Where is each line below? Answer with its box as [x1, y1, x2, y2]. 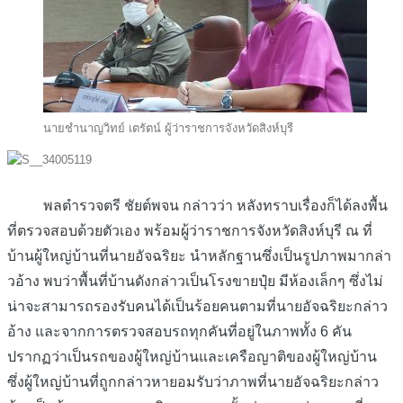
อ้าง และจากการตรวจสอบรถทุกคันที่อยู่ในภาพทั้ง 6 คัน [7, 324, 352, 340]
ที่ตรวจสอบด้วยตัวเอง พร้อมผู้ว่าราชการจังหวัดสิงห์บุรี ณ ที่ [7, 223, 372, 239]
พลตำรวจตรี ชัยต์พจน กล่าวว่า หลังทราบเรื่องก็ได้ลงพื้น [7, 198, 388, 214]
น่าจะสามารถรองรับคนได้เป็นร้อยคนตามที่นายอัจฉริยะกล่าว [7, 299, 388, 315]
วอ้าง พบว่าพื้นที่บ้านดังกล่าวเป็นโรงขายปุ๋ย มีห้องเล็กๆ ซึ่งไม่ [7, 273, 383, 290]
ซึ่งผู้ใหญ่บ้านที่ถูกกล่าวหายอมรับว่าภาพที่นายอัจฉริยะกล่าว [7, 374, 379, 390]
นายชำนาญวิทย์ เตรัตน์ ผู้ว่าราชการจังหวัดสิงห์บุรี [43, 121, 293, 135]
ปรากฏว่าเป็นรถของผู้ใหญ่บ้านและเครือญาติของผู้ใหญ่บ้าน [7, 349, 377, 365]
